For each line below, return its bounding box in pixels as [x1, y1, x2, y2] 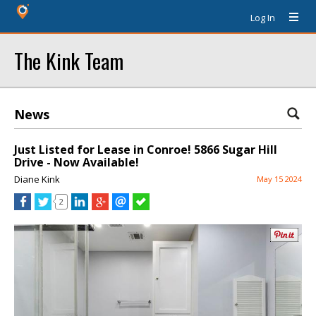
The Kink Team [14, 45, 123, 75]
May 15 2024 [257, 174, 302, 184]
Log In [250, 11, 275, 24]
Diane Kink [14, 173, 60, 186]
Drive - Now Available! [14, 154, 139, 170]
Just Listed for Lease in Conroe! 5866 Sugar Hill [14, 142, 277, 157]
